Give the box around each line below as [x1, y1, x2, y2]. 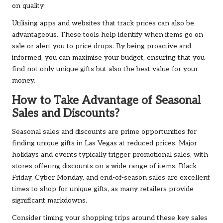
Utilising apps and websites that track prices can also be [12, 19, 194, 28]
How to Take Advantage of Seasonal [12, 94, 201, 108]
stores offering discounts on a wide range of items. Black [12, 162, 197, 171]
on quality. [12, 2, 45, 10]
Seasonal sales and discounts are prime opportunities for [12, 128, 197, 136]
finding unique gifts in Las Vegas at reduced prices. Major [12, 139, 197, 148]
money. [12, 77, 35, 85]
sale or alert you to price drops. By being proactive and [12, 42, 191, 51]
